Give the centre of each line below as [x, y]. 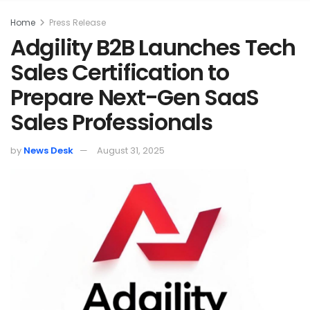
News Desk [48, 151]
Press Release [77, 22]
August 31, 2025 [131, 151]
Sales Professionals [111, 122]
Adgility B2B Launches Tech [153, 47]
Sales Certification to [120, 72]
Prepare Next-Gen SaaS [135, 97]
